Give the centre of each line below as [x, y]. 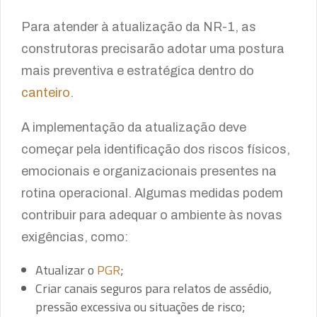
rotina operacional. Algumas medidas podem [152, 193]
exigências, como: [75, 237]
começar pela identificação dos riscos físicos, [156, 149]
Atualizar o [66, 270]
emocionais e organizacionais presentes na [149, 171]
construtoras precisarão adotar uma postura [153, 49]
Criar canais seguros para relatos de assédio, [154, 288]
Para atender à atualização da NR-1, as [139, 27]
